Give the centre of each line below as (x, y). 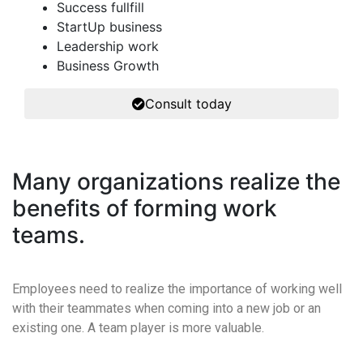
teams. (49, 235)
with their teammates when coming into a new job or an (167, 308)
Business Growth (108, 66)
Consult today (188, 104)
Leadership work (108, 46)
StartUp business (109, 27)
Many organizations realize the (176, 181)
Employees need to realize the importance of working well (177, 289)
